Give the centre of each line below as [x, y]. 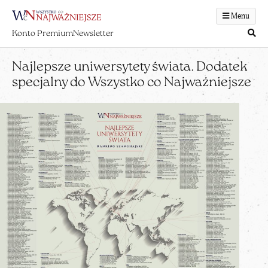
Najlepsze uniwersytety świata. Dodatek [130, 67]
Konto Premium [42, 33]
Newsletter [93, 33]
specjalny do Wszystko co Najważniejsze [132, 83]
